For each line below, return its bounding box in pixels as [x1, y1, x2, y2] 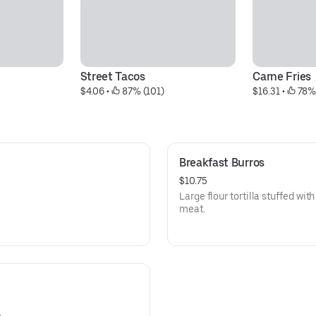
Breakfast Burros [179, 156, 265, 169]
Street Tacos [80, 70, 145, 83]
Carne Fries [253, 70, 311, 83]
